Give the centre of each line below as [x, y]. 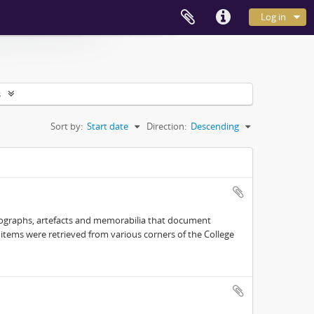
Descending [215, 126]
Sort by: [67, 126]
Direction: [166, 126]
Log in [273, 17]
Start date [108, 126]
